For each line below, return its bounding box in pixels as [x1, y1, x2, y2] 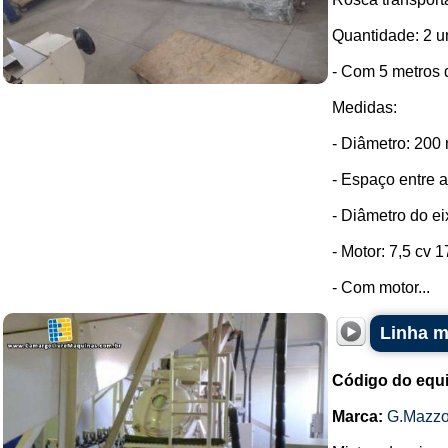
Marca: [332, 408, 383, 425]
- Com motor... [332, 279, 430, 296]
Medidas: [332, 99, 397, 116]
